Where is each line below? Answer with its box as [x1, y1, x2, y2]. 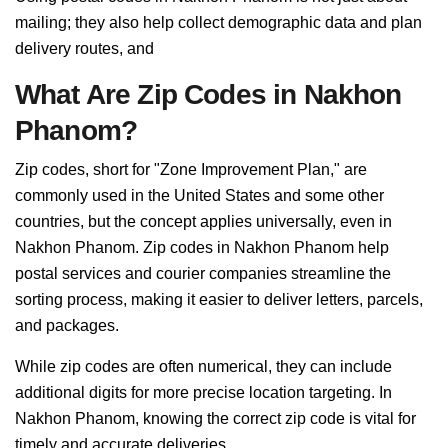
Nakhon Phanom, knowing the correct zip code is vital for [15, 410, 416, 427]
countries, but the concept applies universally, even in [15, 213, 392, 230]
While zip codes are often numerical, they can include [15, 358, 392, 375]
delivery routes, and [15, 40, 154, 57]
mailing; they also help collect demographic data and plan [15, 14, 422, 31]
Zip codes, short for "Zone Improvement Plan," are [15, 161, 367, 178]
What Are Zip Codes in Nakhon [15, 79, 402, 110]
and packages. [15, 317, 119, 334]
